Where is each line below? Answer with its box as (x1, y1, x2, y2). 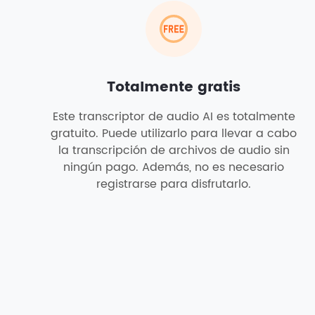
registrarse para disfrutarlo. (96, 175, 251, 193)
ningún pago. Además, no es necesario (63, 158, 284, 176)
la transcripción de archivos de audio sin (58, 141, 290, 160)
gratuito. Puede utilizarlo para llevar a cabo (51, 124, 297, 143)
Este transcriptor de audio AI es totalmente (52, 108, 295, 126)
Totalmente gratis (107, 76, 240, 99)
